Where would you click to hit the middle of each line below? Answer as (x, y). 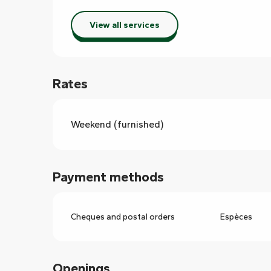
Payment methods (109, 177)
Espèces (236, 217)
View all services (124, 25)
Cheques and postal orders (123, 217)
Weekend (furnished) (117, 125)
